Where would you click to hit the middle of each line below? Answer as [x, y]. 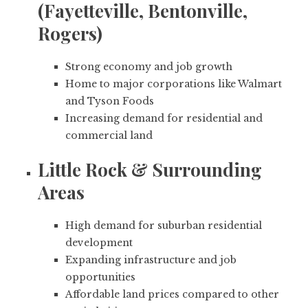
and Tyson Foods [110, 101]
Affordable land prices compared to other [172, 295]
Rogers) [70, 34]
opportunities [100, 277]
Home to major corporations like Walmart [174, 84]
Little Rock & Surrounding [150, 170]
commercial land [109, 136]
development [99, 243]
